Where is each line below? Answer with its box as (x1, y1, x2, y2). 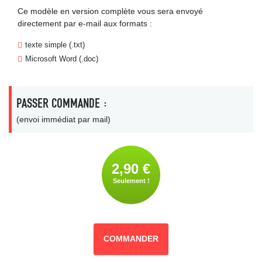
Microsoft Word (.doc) (25, 54, 98, 63)
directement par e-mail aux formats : (18, 19, 152, 28)
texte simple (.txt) (25, 40, 85, 49)
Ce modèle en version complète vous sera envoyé (18, 6, 203, 16)
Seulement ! (112, 177, 150, 185)
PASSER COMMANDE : (16, 95, 108, 111)
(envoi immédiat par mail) (16, 115, 111, 124)
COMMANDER (104, 235, 158, 244)
